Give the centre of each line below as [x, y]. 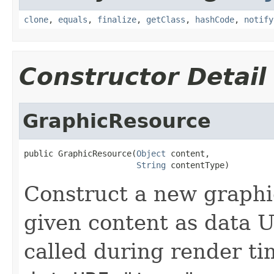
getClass [166, 19]
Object [151, 153]
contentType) [198, 165]
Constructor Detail [143, 76]
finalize [117, 19]
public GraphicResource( [80, 153]
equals [73, 19]
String [151, 165]
